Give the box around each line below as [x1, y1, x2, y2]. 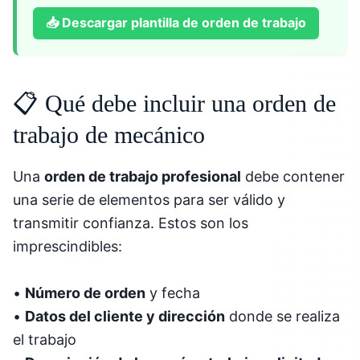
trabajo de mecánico [13, 121, 205, 148]
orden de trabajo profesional [44, 167, 241, 185]
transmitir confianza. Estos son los [13, 214, 248, 231]
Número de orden [25, 284, 145, 301]
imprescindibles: [13, 237, 122, 255]
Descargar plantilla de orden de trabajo [62, 14, 306, 31]
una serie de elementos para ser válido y [13, 190, 285, 208]
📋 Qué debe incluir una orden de [13, 89, 336, 117]
